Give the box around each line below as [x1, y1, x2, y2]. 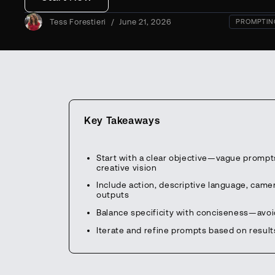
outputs [96, 190, 130, 200]
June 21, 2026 [119, 17, 172, 26]
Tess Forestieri [50, 17, 107, 26]
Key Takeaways [84, 114, 160, 126]
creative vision [96, 162, 157, 172]
